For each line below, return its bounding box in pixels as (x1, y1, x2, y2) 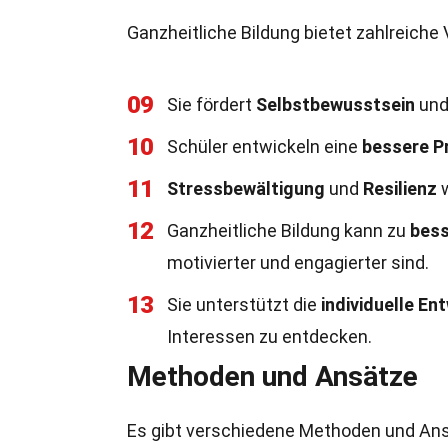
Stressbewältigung (167, 178, 325, 199)
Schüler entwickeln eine (167, 136, 362, 157)
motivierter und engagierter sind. (167, 252, 429, 273)
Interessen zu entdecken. (167, 326, 372, 347)
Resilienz (363, 178, 437, 199)
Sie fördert (167, 94, 256, 115)
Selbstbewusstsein (256, 94, 415, 115)
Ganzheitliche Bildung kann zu (167, 220, 410, 241)
